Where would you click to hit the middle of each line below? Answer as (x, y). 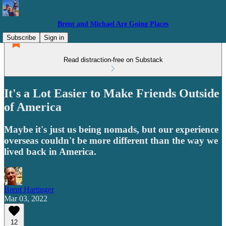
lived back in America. (50, 151)
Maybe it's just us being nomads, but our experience (111, 129)
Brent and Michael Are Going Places (113, 24)
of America (33, 107)
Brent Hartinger (29, 189)
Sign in (54, 38)
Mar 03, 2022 (26, 198)
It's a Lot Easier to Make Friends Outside (112, 93)
